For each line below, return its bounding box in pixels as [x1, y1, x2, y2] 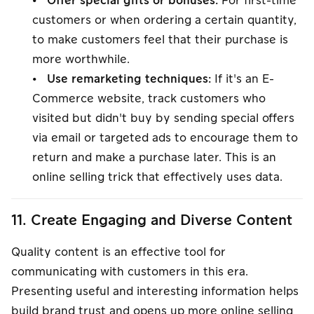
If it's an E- [211, 71, 274, 87]
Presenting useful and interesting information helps [11, 283, 299, 299]
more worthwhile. [32, 51, 130, 67]
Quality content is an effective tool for [11, 244, 226, 260]
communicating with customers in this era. [11, 264, 248, 280]
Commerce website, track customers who [32, 90, 266, 107]
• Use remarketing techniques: [32, 71, 211, 87]
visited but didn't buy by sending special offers [32, 110, 294, 126]
